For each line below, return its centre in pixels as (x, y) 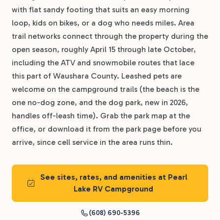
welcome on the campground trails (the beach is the (106, 89)
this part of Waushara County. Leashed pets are (97, 76)
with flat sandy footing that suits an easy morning (101, 10)
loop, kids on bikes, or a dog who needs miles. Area (103, 23)
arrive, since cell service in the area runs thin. (92, 142)
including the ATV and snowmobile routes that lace (103, 63)
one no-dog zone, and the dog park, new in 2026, (100, 102)
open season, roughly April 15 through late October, (104, 49)
